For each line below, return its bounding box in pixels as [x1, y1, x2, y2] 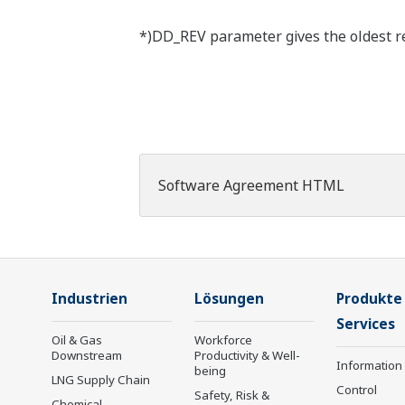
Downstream [52, 347, 122, 363]
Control [336, 381, 377, 398]
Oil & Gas [52, 332, 102, 348]
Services [336, 315, 395, 334]
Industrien [52, 289, 127, 308]
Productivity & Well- [193, 347, 300, 363]
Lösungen [193, 289, 264, 308]
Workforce [193, 332, 252, 348]
